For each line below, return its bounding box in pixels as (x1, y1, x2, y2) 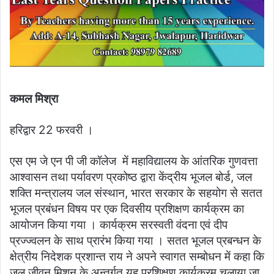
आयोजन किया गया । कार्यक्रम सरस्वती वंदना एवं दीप (10, 218, 228, 232)
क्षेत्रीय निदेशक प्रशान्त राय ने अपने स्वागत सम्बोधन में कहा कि (10, 250, 264, 264)
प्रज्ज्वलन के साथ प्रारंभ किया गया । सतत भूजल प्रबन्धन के (10, 234, 261, 248)
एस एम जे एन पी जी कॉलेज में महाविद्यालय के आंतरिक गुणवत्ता (10, 154, 257, 169)
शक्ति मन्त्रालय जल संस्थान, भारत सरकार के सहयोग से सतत (10, 186, 262, 201)
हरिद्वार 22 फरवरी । (10, 123, 94, 138)
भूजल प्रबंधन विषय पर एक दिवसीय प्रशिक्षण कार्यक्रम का (10, 202, 244, 217)
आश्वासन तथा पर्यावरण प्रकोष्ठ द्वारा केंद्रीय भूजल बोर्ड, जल (10, 170, 252, 185)
